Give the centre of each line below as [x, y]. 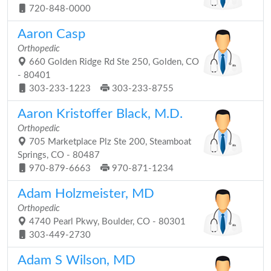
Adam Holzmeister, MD [86, 194]
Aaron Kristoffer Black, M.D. [100, 114]
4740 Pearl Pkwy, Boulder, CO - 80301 [106, 222]
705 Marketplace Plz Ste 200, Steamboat [109, 142]
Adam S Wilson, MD [77, 260]
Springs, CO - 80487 [59, 155]
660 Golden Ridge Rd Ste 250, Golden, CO [113, 62]
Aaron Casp [51, 34]
